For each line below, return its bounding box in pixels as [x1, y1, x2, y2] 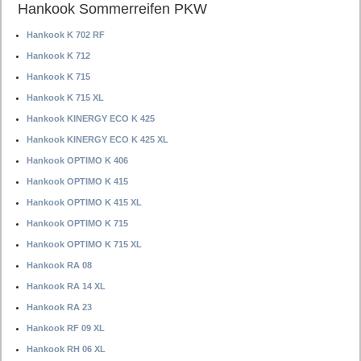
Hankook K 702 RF [27, 30, 105, 39]
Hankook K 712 [27, 51, 90, 60]
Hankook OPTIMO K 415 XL [27, 197, 142, 207]
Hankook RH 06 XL [27, 344, 106, 354]
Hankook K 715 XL [27, 93, 104, 102]
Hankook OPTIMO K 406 [27, 156, 128, 165]
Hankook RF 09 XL [27, 323, 105, 333]
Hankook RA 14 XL [27, 281, 106, 291]
